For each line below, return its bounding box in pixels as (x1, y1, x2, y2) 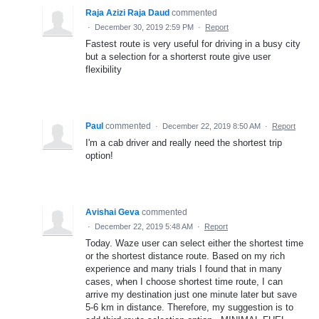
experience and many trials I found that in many (85, 263, 282, 274)
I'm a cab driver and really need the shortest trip (85, 137, 282, 148)
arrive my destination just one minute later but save (85, 288, 297, 300)
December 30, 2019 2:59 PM (95, 22, 194, 31)
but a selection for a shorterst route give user (85, 51, 271, 62)
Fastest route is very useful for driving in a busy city (85, 38, 300, 49)
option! (85, 150, 113, 161)
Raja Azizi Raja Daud (85, 7, 169, 18)
